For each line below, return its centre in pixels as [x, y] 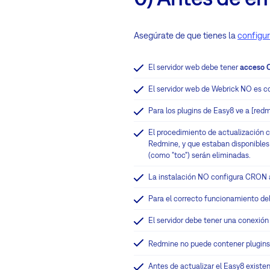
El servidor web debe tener [193, 67]
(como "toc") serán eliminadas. [199, 155]
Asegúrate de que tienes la [186, 35]
